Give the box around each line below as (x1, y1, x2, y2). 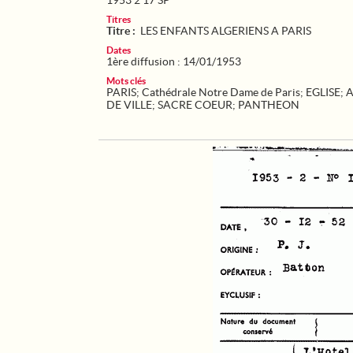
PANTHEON (238, 98, 299, 111)
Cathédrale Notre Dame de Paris (142, 86, 300, 98)
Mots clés (106, 76, 146, 86)
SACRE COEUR (158, 98, 232, 111)
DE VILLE (106, 98, 152, 111)
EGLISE (306, 86, 340, 98)
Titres (106, 14, 131, 24)
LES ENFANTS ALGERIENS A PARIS (140, 24, 311, 37)
